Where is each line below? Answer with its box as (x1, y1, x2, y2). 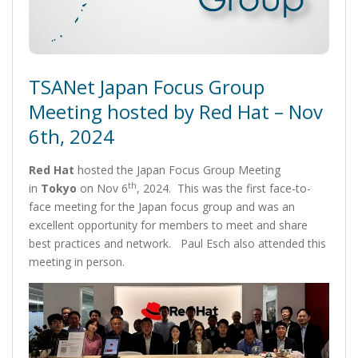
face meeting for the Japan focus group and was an (29, 199, 295, 215)
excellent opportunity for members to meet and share (29, 217, 308, 233)
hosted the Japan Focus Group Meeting (74, 162, 280, 178)
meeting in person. (29, 254, 125, 270)
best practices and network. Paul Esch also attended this (29, 236, 326, 252)
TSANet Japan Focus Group (29, 74, 265, 101)
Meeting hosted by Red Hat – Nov (29, 98, 323, 125)
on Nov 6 (77, 181, 128, 197)
